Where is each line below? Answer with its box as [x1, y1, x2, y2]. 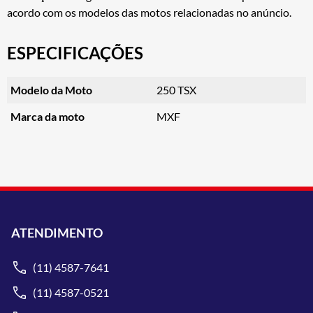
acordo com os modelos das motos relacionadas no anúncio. [7, 5, 291, 19]
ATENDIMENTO [11, 224, 103, 240]
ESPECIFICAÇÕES [7, 42, 143, 63]
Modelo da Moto [10, 82, 92, 96]
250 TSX [156, 82, 196, 96]
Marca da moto [10, 110, 85, 124]
